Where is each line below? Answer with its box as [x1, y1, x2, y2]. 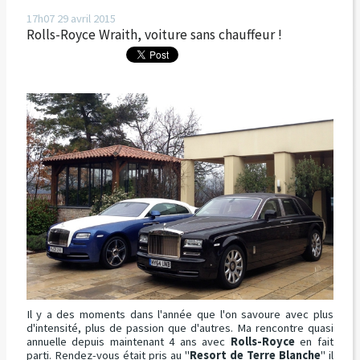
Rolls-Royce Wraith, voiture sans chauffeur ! [26, 26, 282, 44]
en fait [294, 334, 333, 350]
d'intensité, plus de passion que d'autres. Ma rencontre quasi [26, 321, 333, 336]
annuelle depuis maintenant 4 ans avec [26, 334, 231, 350]
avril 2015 [70, 11, 116, 27]
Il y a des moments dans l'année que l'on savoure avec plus [26, 307, 333, 322]
